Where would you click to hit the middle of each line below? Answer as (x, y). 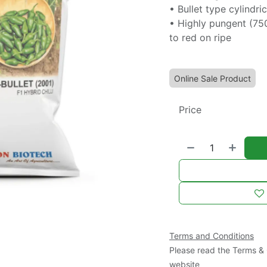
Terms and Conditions (212, 236)
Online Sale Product (212, 79)
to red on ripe (200, 38)
